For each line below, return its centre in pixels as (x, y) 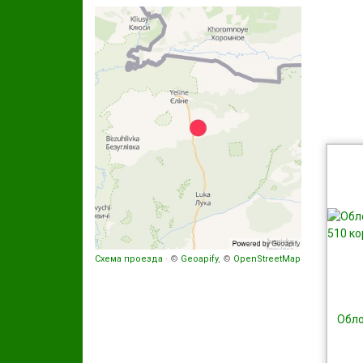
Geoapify (199, 259)
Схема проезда (129, 259)
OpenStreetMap (267, 259)
